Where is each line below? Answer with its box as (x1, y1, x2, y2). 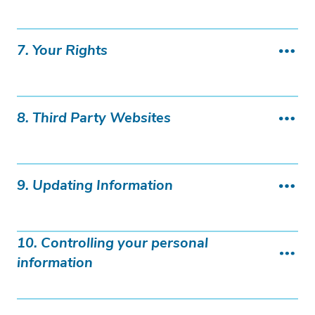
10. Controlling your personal (17, 237, 208, 251)
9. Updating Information (17, 179, 173, 193)
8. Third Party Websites (17, 112, 171, 126)
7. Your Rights (17, 44, 108, 58)
